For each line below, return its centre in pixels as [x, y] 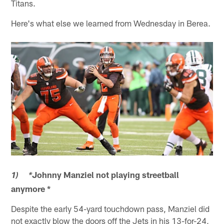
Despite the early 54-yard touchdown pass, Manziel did [110, 209]
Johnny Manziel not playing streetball [106, 175]
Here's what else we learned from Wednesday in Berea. [111, 23]
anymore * [31, 189]
